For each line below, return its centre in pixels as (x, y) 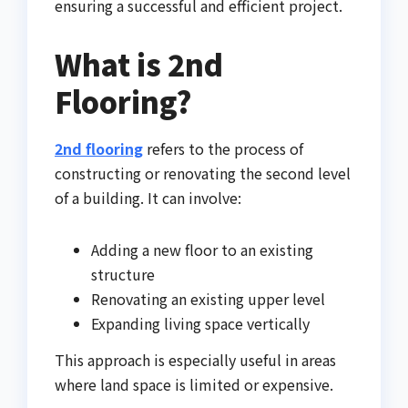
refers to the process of (223, 149)
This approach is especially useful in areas (195, 360)
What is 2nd (139, 64)
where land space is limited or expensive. (194, 385)
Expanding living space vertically (200, 324)
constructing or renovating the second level (203, 173)
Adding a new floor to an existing (202, 250)
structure (123, 275)
